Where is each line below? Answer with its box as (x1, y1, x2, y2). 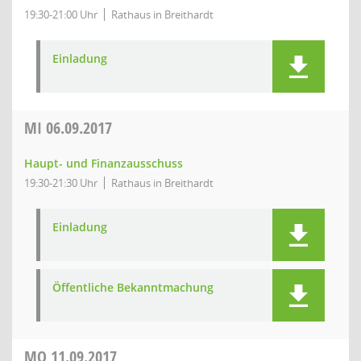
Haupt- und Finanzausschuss (24, 156, 183, 171)
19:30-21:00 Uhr (24, 7, 98, 22)
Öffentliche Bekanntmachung (52, 280, 214, 295)
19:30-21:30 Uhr (24, 176, 98, 190)
